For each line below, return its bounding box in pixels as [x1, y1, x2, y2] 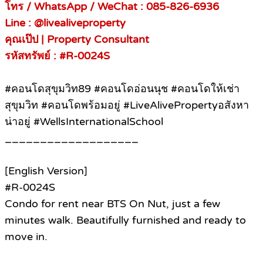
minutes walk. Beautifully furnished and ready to [5, 214, 246, 227]
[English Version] [5, 164, 87, 178]
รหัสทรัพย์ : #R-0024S [5, 49, 110, 63]
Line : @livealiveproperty [5, 16, 126, 30]
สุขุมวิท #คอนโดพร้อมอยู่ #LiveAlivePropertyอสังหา [5, 99, 249, 112]
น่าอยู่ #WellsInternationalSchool [5, 115, 163, 129]
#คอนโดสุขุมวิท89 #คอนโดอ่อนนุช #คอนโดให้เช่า [5, 82, 240, 96]
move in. [5, 230, 48, 244]
